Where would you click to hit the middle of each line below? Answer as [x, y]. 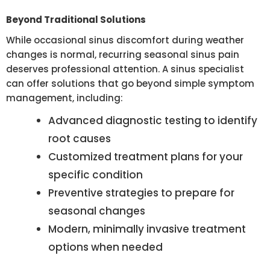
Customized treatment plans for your [146, 157]
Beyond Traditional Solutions [76, 20]
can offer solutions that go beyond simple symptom [130, 84]
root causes [80, 139]
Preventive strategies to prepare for [141, 193]
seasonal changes [97, 211]
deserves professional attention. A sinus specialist [125, 69]
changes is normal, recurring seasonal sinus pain [123, 55]
